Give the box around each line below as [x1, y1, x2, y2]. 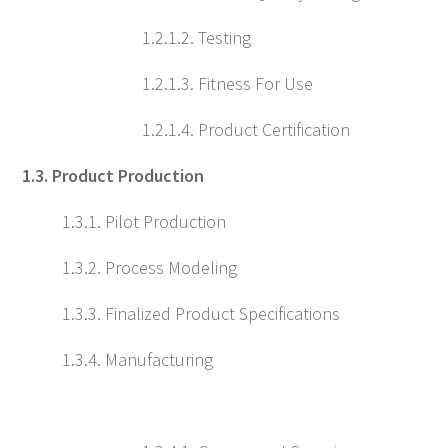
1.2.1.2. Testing [142, 26, 251, 49]
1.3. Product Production [22, 164, 204, 187]
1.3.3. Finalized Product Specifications [62, 302, 340, 325]
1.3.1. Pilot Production [62, 210, 226, 233]
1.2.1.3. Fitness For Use [142, 72, 313, 95]
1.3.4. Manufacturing [62, 348, 213, 371]
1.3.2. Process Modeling [62, 256, 237, 279]
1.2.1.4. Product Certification [142, 118, 350, 141]
